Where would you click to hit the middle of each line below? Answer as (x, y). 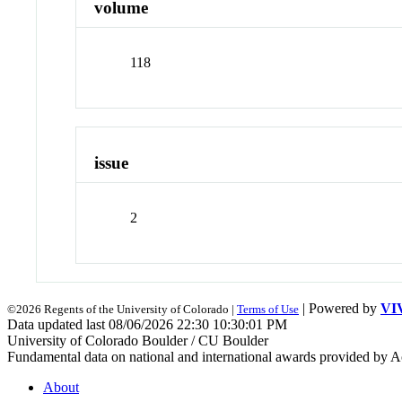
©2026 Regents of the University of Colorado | (122, 309)
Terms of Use (268, 309)
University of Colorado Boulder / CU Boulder (138, 340)
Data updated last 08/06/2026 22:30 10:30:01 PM (147, 324)
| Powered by (340, 308)
